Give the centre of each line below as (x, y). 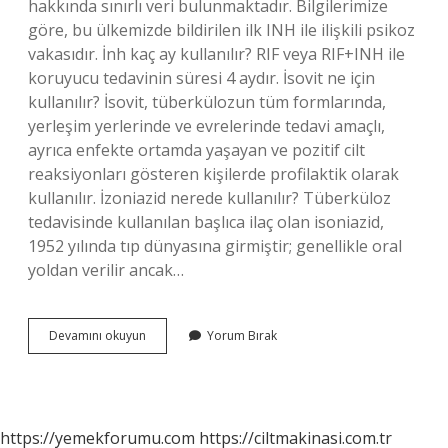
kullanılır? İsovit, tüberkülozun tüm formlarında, (207, 102)
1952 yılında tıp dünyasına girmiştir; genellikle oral (215, 246)
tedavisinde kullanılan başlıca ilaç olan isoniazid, (206, 222)
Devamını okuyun (97, 335)
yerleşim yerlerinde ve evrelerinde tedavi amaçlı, (206, 126)
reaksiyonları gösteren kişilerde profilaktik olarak (213, 174)
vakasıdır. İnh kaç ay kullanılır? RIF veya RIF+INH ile (216, 54)
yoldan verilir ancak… (106, 270)
